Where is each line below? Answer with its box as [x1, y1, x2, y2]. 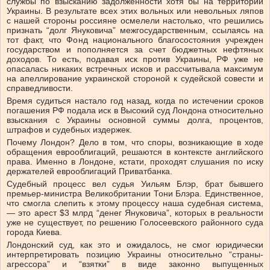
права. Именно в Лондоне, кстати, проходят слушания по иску [7, 157, 263, 167]
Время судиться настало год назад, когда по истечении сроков [7, 96, 263, 106]
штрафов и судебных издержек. [7, 125, 132, 135]
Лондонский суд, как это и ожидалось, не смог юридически [7, 240, 263, 250]
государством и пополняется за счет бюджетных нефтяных [7, 45, 263, 55]
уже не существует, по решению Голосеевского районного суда [7, 218, 263, 228]
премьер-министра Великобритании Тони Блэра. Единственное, [7, 189, 263, 199]
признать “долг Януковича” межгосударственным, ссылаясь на [7, 25, 263, 36]
